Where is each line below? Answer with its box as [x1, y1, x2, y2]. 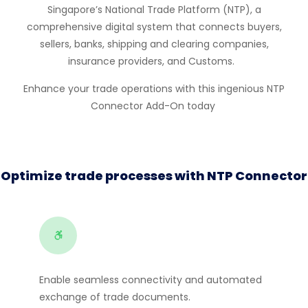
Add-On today [145, 99, 215, 113]
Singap [47, 3, 80, 16]
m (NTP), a [209, 3, 261, 16]
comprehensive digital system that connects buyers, [26, 20, 282, 34]
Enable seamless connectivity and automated [39, 273, 263, 287]
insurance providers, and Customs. [68, 54, 237, 68]
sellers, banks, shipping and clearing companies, [39, 37, 269, 51]
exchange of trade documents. [39, 290, 191, 304]
